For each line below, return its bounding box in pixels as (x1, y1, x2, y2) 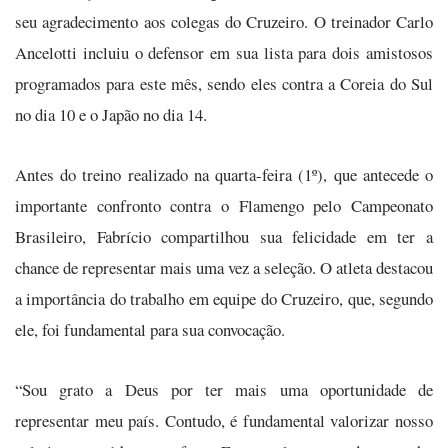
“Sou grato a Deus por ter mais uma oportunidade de (15, 377, 433, 401)
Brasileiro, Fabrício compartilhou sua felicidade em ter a (15, 225, 433, 249)
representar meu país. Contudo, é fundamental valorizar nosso (15, 408, 433, 432)
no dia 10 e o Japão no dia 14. (15, 103, 207, 127)
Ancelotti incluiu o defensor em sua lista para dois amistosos (15, 41, 433, 65)
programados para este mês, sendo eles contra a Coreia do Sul (15, 72, 433, 96)
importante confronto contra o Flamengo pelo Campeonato (15, 194, 433, 218)
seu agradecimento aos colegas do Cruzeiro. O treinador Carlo (15, 10, 433, 34)
